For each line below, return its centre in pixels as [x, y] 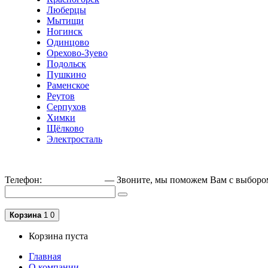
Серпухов [66, 107]
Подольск [66, 64]
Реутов [61, 96]
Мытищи [65, 21]
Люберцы [66, 10]
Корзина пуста [58, 236]
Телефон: [25, 180]
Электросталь [74, 139]
